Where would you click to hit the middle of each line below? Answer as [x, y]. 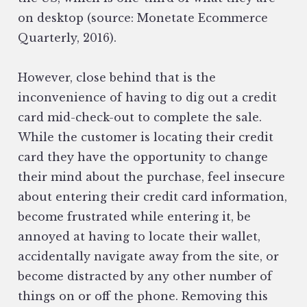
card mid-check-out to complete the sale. [140, 118]
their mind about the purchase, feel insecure [151, 177]
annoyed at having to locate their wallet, [139, 237]
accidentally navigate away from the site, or [148, 257]
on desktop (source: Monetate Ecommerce [143, 18]
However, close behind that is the [117, 78]
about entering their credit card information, [152, 197]
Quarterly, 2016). [67, 38]
